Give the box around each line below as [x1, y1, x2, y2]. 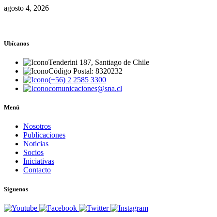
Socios [23, 148, 44, 157]
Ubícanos [4, 39, 29, 47]
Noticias [23, 139, 48, 148]
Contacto [23, 166, 51, 174]
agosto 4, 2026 [4, 3, 49, 12]
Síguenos [4, 185, 28, 193]
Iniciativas [23, 157, 54, 166]
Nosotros [23, 122, 51, 131]
